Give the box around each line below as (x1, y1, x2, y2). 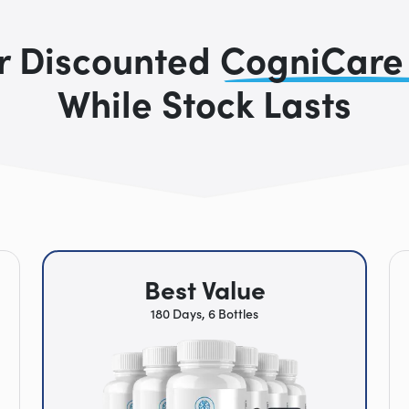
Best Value (143, 271, 266, 306)
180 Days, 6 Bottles (151, 304, 258, 322)
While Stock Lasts (58, 77, 351, 127)
